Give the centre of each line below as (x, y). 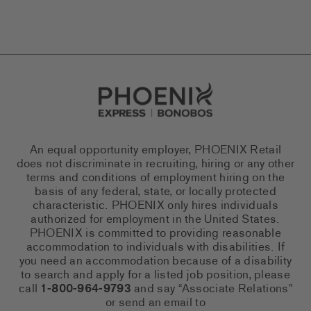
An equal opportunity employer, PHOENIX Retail (155, 151)
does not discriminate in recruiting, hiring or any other (155, 165)
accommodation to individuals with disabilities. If (155, 248)
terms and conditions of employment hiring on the (155, 178)
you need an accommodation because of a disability (155, 262)
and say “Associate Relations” (211, 289)
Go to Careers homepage (153, 89)
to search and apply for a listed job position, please (155, 276)
